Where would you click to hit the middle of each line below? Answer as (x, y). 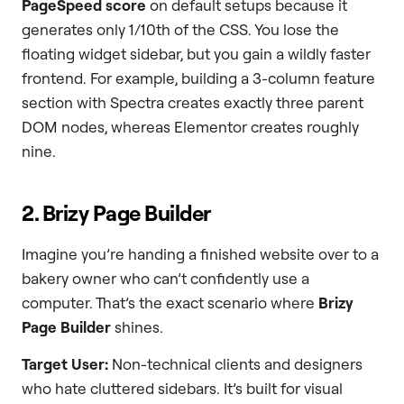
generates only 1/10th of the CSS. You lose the (180, 29)
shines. (137, 326)
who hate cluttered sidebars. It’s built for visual (182, 389)
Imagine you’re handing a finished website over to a (200, 253)
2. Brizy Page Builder (116, 212)
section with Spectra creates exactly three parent (193, 102)
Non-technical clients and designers (235, 364)
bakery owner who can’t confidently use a (165, 278)
